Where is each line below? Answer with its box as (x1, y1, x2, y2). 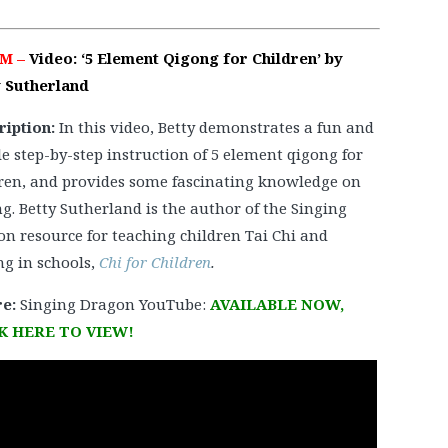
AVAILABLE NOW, (209, 293, 344, 314)
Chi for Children (98, 251, 211, 272)
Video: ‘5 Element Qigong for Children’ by (28, 47, 343, 68)
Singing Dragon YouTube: (15, 293, 210, 314)
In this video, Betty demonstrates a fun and (58, 116, 374, 137)
